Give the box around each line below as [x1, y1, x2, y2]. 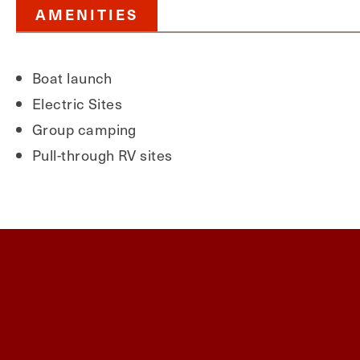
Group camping [32, 119, 137, 139]
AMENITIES [35, 4, 138, 24]
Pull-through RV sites [32, 145, 173, 165]
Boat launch [32, 67, 112, 88]
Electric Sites [32, 93, 123, 113]
